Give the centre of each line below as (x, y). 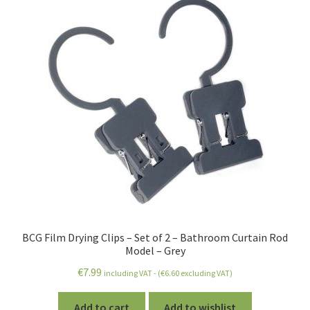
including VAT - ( (132, 273)
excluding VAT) (206, 273)
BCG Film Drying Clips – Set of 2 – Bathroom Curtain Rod (155, 238)
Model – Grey (155, 251)
